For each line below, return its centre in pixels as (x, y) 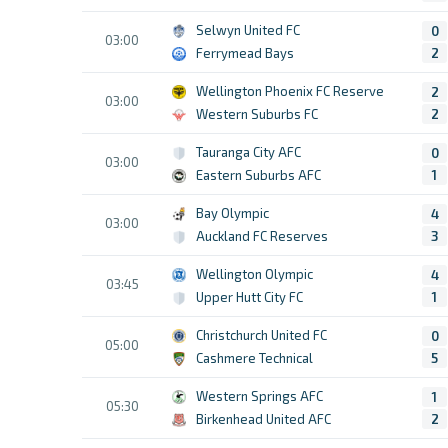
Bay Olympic (232, 213)
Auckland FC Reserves (262, 236)
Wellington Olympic (254, 274)
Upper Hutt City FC (249, 297)
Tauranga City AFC (248, 152)
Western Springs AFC (259, 396)
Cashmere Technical (254, 358)
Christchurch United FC (261, 335)
